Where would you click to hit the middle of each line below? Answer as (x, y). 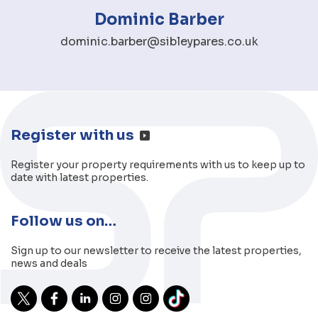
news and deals (49, 263)
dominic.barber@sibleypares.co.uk (159, 41)
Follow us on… (64, 221)
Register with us (72, 135)
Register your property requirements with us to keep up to (158, 164)
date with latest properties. (79, 177)
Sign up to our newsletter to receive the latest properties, (156, 250)
